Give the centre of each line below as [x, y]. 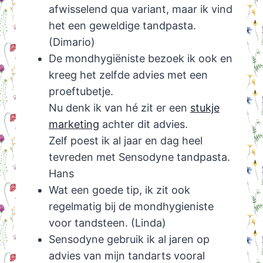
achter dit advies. [143, 124]
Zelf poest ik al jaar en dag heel [125, 141]
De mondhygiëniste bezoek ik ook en [140, 59]
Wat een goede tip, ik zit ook [119, 190]
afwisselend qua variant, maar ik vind [140, 9]
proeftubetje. [81, 92]
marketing [74, 124]
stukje [205, 108]
